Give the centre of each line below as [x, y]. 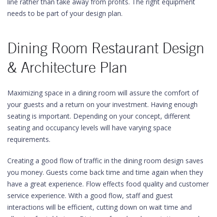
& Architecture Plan [67, 68]
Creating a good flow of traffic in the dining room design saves [105, 161]
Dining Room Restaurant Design [106, 48]
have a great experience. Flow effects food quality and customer [108, 184]
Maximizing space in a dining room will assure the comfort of [104, 93]
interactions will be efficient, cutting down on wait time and [100, 207]
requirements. [29, 139]
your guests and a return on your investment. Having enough [102, 104]
